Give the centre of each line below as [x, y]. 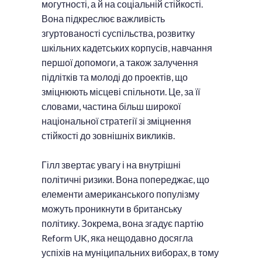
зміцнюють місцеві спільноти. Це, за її [121, 91]
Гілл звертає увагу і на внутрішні [111, 164]
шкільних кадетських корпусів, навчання [127, 47]
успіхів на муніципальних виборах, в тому [130, 252]
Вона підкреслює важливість [103, 18]
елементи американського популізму [120, 194]
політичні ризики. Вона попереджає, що [125, 179]
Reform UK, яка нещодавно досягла [117, 237]
